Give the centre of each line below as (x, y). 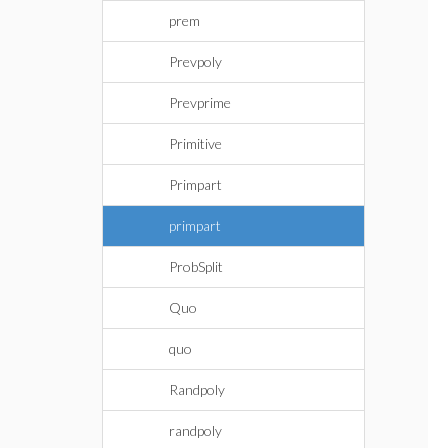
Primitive (195, 143)
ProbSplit (196, 266)
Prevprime (200, 102)
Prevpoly (195, 61)
